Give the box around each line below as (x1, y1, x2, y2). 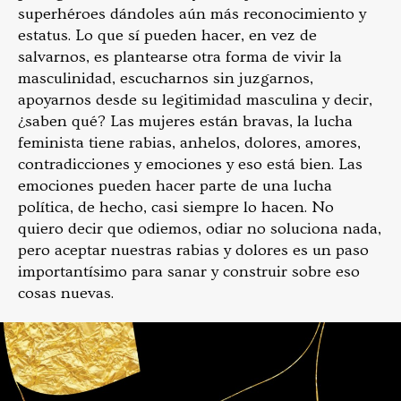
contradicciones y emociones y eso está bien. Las (18, 154, 363, 174)
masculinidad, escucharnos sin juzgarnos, (18, 68, 313, 88)
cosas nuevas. (18, 283, 114, 303)
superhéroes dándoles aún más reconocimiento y (18, 4, 366, 23)
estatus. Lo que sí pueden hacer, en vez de (18, 25, 317, 45)
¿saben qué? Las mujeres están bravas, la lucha (18, 111, 353, 131)
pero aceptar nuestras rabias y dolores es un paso (18, 240, 369, 260)
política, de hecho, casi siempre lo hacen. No (18, 197, 334, 217)
